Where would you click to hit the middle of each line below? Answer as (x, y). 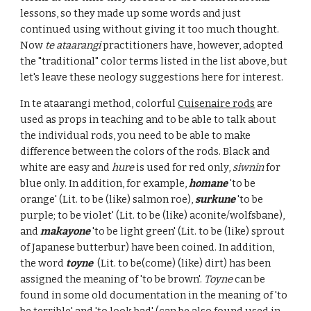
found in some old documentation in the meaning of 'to (154, 295)
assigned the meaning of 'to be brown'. (112, 279)
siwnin (249, 167)
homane (209, 183)
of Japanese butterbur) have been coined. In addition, (148, 247)
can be (249, 279)
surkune (216, 199)
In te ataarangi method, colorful (99, 103)
